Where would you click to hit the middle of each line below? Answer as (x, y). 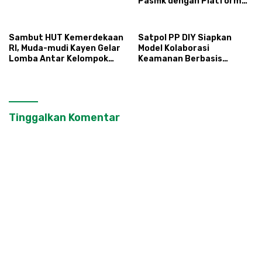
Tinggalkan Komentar (64, 118)
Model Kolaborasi (174, 48)
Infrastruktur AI (173, 11)
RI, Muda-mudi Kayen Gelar (65, 48)
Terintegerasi (168, 22)
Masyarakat (163, 69)
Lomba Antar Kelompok (58, 59)
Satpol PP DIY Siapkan (185, 38)
